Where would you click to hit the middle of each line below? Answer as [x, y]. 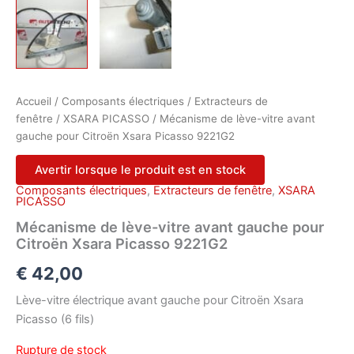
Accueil [34, 101]
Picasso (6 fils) [55, 320]
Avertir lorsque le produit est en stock [140, 170]
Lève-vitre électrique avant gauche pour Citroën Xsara [160, 301]
